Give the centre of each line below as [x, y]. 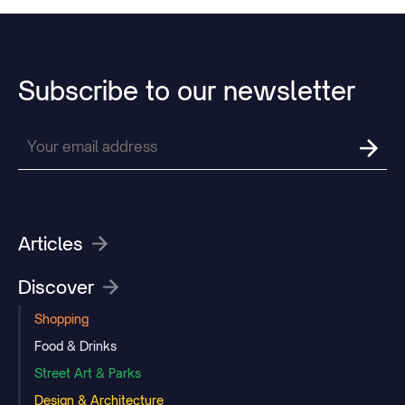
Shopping [61, 319]
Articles [51, 244]
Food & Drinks [75, 346]
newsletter [289, 91]
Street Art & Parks [88, 373]
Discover [56, 287]
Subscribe [78, 91]
